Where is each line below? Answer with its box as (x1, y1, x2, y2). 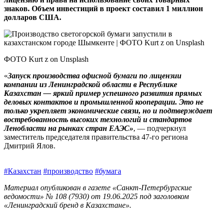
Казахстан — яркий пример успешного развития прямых (4, 89, 202, 98)
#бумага (95, 167, 121, 176)
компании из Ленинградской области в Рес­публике (4, 80, 177, 89)
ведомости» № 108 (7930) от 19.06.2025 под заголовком (4, 192, 189, 201)
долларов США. (4, 13, 61, 22)
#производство (43, 167, 93, 176)
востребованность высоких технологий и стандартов (4, 115, 192, 124)
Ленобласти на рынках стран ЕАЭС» (4, 124, 133, 133)
